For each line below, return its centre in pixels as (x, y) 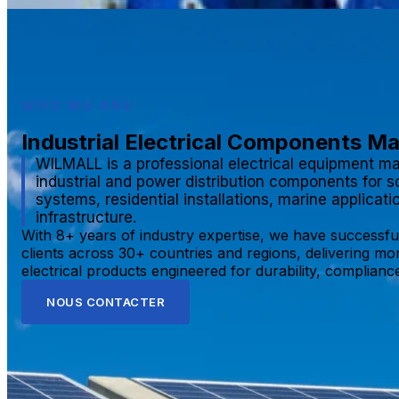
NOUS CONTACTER (106, 302)
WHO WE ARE (78, 106)
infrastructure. (86, 218)
